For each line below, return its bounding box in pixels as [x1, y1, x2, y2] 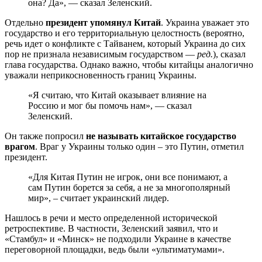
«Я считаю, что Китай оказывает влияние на [28, 89, 206, 100]
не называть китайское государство [86, 130, 236, 141]
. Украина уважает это [161, 17, 249, 27]
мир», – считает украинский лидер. [28, 192, 171, 203]
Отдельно [5, 17, 46, 27]
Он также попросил [5, 130, 86, 141]
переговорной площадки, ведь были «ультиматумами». [5, 244, 225, 254]
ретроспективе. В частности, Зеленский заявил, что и [5, 223, 218, 233]
